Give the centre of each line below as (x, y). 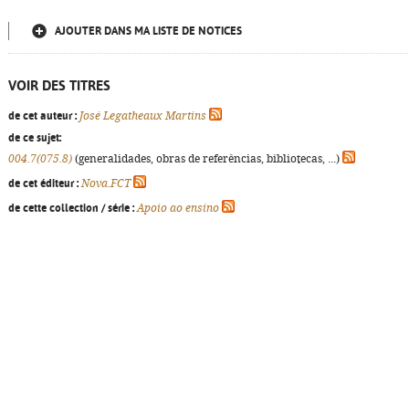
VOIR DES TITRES (59, 85)
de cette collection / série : (71, 208)
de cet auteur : (42, 116)
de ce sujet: (35, 138)
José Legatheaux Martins (143, 116)
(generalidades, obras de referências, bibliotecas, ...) (207, 159)
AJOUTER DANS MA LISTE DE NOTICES (148, 31)
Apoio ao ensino (178, 208)
